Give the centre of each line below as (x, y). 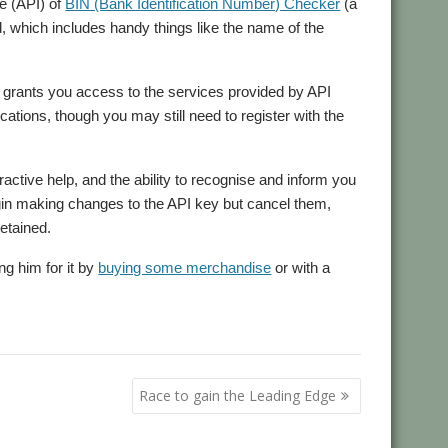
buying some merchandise (185, 267)
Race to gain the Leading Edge (237, 395)
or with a (301, 267)
